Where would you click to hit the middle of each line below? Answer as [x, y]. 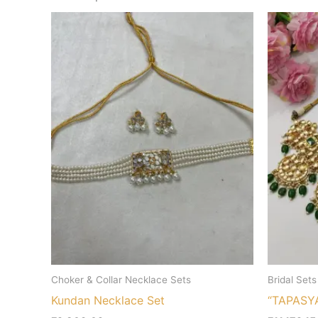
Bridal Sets [292, 280]
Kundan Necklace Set [108, 300]
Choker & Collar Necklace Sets [121, 280]
